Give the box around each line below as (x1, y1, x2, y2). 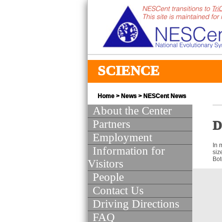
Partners (93, 118, 130, 130)
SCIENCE (98, 63, 160, 78)
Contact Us (93, 184, 144, 197)
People (93, 171, 124, 183)
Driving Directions (93, 198, 179, 210)
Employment (93, 131, 152, 144)
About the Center (93, 105, 172, 117)
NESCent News (143, 93, 186, 100)
